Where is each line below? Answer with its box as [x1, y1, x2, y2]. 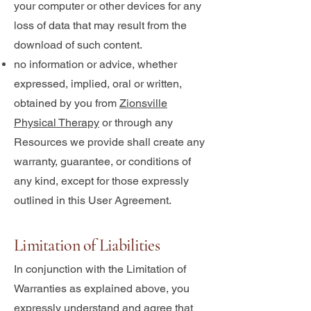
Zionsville [119, 96, 167, 110]
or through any [99, 116, 173, 129]
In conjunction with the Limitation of [14, 262, 186, 276]
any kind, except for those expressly [14, 174, 189, 187]
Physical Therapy [14, 116, 99, 129]
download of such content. [14, 38, 142, 51]
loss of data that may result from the [14, 19, 187, 32]
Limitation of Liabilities [14, 235, 160, 255]
